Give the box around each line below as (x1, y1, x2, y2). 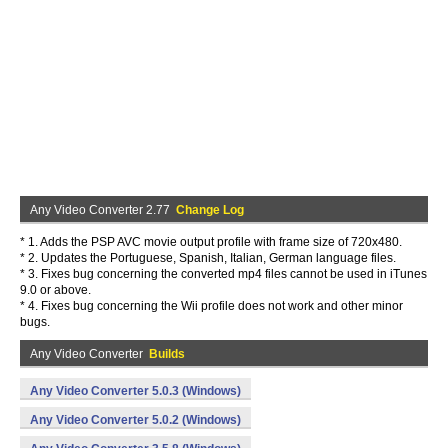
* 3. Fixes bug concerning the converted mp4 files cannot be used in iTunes (20, 267, 427, 281)
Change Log (176, 203, 244, 217)
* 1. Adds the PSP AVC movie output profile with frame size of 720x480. (20, 235, 402, 249)
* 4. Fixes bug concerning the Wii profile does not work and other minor (20, 299, 403, 313)
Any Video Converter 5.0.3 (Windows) (30, 384, 241, 398)
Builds (149, 347, 185, 361)
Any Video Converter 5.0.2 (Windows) (30, 413, 241, 427)
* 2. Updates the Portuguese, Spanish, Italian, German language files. (20, 251, 396, 265)
